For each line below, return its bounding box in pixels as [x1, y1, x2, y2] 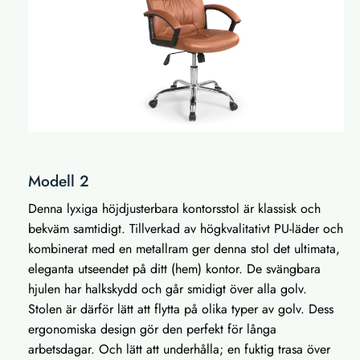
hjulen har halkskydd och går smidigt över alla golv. [28, 279, 307, 298]
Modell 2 [28, 169, 89, 192]
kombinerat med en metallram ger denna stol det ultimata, [28, 239, 340, 258]
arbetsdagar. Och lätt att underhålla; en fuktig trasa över [28, 339, 330, 358]
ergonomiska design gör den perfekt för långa [28, 319, 276, 338]
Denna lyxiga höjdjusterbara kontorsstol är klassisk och [28, 198, 321, 218]
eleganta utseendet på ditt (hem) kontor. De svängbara [28, 259, 321, 278]
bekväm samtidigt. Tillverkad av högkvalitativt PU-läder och [28, 219, 343, 238]
